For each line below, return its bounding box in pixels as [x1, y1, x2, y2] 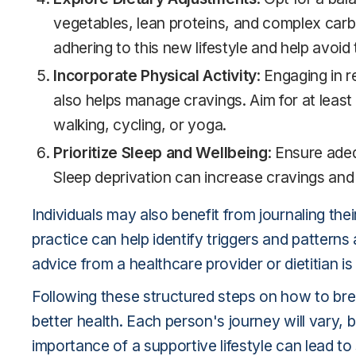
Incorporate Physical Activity [53, 66, 257, 85]
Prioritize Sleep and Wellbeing [53, 143, 268, 162]
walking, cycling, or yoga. [53, 115, 226, 134]
